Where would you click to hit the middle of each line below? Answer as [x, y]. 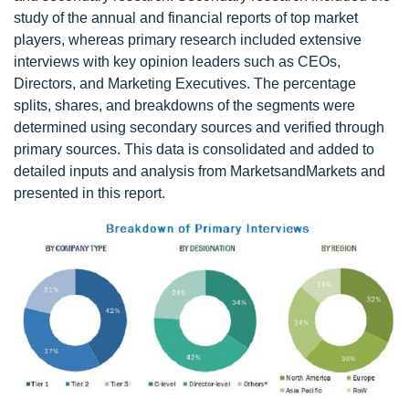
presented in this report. [89, 193]
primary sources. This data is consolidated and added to [194, 149]
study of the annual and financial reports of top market [186, 18]
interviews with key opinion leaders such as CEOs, [177, 62]
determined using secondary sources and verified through [199, 127]
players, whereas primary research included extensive [188, 40]
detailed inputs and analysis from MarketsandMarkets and [199, 171]
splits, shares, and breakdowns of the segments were [184, 105]
